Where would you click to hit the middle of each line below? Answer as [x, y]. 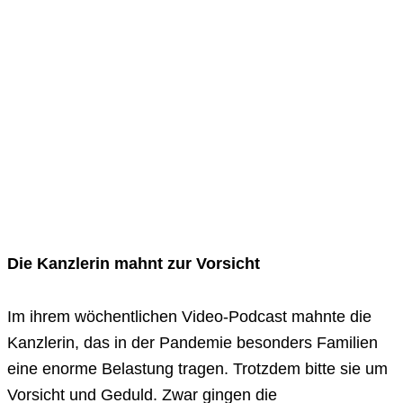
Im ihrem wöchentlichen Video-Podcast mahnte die [189, 317]
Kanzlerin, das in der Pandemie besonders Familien [193, 343]
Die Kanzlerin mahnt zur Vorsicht [134, 264]
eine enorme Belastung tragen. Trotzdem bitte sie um [197, 369]
